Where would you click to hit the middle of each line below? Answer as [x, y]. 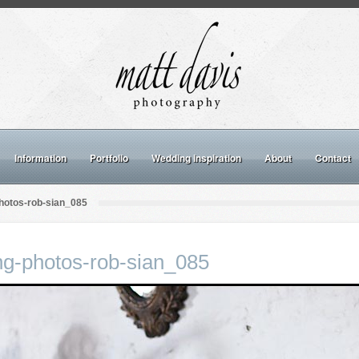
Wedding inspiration [196, 158]
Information [40, 158]
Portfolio [109, 158]
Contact [333, 158]
